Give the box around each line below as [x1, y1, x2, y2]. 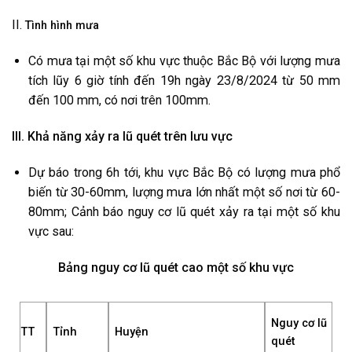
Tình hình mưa [25, 19, 99, 33]
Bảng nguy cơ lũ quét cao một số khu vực [58, 260, 294, 276]
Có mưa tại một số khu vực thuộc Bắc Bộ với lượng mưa [28, 53, 340, 69]
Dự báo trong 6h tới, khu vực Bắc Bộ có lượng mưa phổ [28, 165, 340, 181]
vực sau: [28, 224, 74, 240]
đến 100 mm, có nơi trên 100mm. [28, 93, 211, 108]
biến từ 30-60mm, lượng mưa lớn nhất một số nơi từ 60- [28, 185, 340, 200]
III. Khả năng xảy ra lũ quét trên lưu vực [12, 129, 233, 145]
